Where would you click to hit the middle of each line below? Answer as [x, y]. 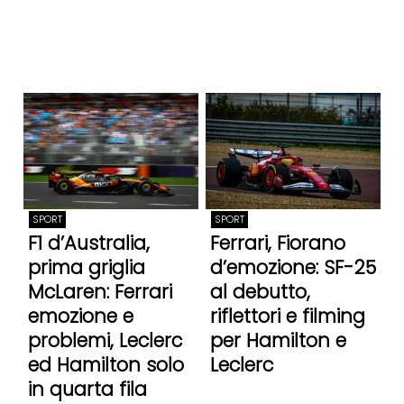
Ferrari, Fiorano [277, 243]
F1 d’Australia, [88, 243]
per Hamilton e [278, 341]
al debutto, [260, 292]
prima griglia [86, 268]
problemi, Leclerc [105, 341]
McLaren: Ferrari [100, 292]
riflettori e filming [287, 317]
